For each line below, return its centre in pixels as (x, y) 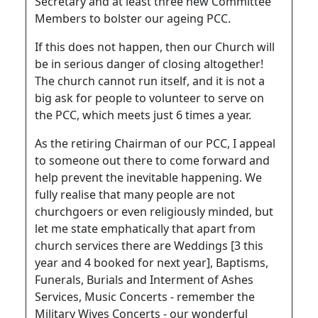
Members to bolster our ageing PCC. (133, 18)
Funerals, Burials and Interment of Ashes (144, 279)
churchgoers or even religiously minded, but (154, 211)
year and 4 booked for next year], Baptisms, (152, 262)
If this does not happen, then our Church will (155, 46)
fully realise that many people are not (135, 194)
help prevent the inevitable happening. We (148, 177)
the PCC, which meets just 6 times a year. (143, 115)
